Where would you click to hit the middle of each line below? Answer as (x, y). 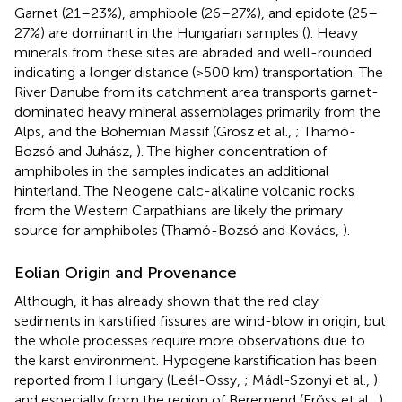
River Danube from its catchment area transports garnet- (197, 92)
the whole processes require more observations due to (190, 341)
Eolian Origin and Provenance (126, 273)
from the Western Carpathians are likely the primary (179, 211)
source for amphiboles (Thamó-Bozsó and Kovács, (179, 231)
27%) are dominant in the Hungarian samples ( (160, 33)
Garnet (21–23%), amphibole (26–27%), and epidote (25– (196, 13)
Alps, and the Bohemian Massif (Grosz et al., (155, 132)
